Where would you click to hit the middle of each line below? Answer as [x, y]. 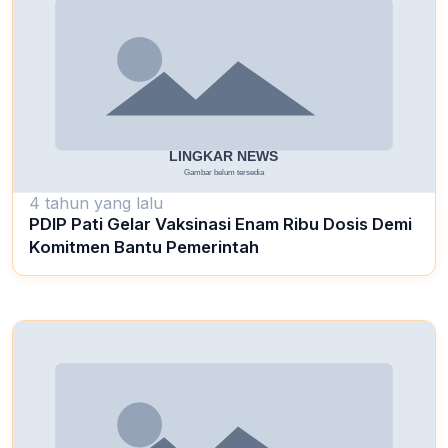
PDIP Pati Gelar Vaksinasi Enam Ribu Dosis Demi [220, 224]
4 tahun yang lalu [96, 203]
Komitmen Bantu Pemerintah [144, 247]
